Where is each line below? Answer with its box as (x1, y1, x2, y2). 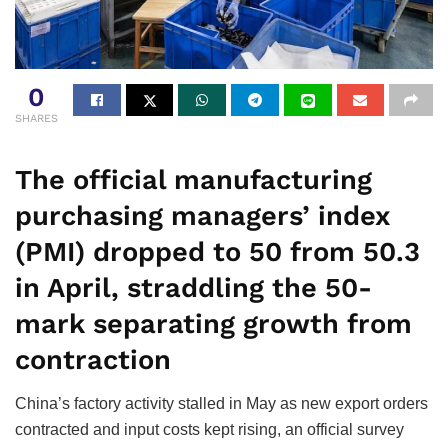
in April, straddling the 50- (15, 271, 372, 304)
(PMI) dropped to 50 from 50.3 (15, 235, 420, 268)
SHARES (15, 112, 58, 126)
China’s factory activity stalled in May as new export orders (15, 395, 428, 413)
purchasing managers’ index (15, 199, 390, 232)
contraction (15, 343, 171, 376)
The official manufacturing (15, 163, 372, 196)
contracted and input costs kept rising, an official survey (15, 421, 404, 439)
